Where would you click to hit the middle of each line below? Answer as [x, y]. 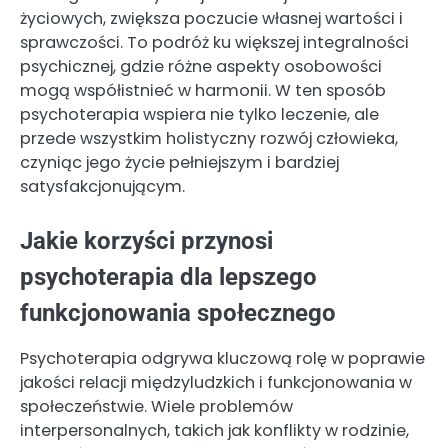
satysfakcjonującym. [102, 187]
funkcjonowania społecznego [178, 313]
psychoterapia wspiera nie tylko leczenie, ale [199, 115]
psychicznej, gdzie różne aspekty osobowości [201, 67]
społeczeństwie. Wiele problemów [156, 407]
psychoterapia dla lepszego [168, 277]
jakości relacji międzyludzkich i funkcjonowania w [216, 383]
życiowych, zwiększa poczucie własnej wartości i [211, 19]
